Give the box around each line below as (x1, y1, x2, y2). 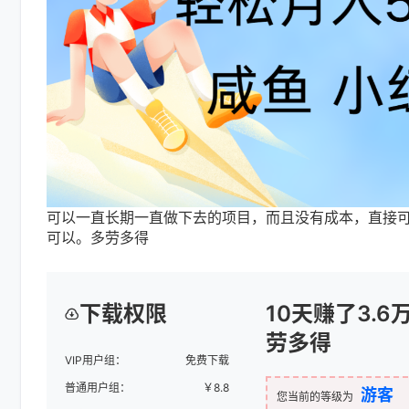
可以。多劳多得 (47, 227, 149, 246)
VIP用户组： (65, 353, 126, 368)
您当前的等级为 (277, 390, 353, 404)
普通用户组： (65, 381, 131, 395)
